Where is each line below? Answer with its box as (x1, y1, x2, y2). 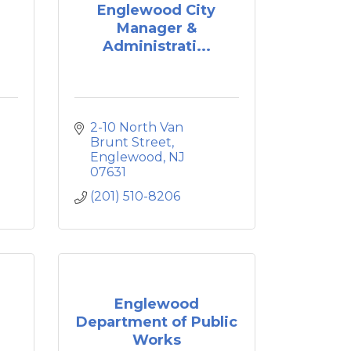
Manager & (116, 20, 197, 37)
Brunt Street (89, 135, 172, 150)
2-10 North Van (89, 120, 183, 135)
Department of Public (75, 313, 237, 331)
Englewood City (97, 2, 216, 19)
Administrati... (102, 38, 211, 55)
